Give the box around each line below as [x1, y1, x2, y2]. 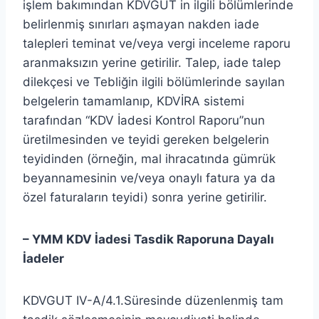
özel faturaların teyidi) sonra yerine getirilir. [23, 189, 267, 204]
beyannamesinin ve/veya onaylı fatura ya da [23, 170, 276, 185]
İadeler [23, 251, 64, 266]
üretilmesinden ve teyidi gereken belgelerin [23, 132, 269, 147]
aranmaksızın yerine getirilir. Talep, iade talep [23, 55, 281, 70]
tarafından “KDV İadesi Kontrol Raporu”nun [23, 113, 265, 127]
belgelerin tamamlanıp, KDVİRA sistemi [23, 93, 244, 108]
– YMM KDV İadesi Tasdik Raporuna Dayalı [23, 231, 274, 246]
